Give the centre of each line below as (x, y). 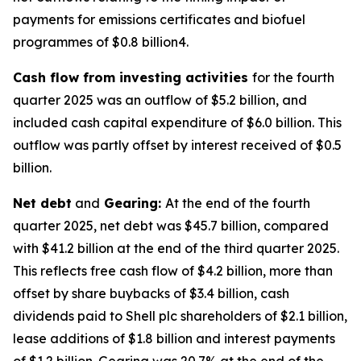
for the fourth (293, 77)
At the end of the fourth (238, 203)
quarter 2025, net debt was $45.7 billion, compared (171, 226)
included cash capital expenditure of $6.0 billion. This (177, 122)
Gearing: (133, 203)
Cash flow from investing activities (133, 77)
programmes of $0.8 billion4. (101, 42)
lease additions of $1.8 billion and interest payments (174, 338)
